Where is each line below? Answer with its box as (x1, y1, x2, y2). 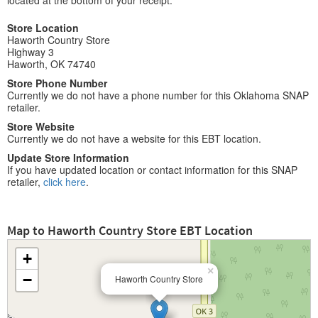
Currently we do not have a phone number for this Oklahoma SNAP (7, 88, 309, 102)
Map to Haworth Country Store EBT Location (7, 222, 253, 238)
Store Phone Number (7, 76, 107, 90)
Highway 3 (7, 45, 54, 59)
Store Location (7, 21, 79, 35)
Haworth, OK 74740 (7, 57, 96, 71)
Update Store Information (7, 150, 129, 165)
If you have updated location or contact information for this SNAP (7, 163, 297, 177)
